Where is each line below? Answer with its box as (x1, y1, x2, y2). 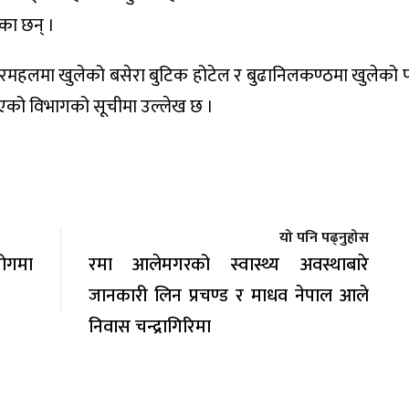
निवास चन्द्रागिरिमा (88, 311, 211, 343)
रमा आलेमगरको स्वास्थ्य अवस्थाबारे (88, 249, 369, 281)
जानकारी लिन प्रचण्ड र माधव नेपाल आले (88, 280, 369, 312)
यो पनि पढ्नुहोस (279, 225, 369, 251)
